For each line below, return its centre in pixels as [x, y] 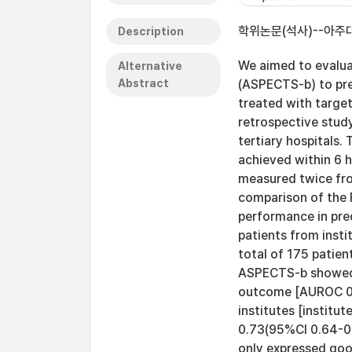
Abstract [143, 83]
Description [151, 31]
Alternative [150, 66]
